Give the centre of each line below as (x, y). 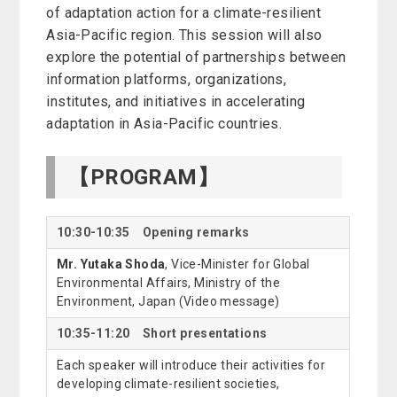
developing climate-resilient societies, (168, 384)
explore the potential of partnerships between (196, 58)
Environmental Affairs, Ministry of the (168, 283)
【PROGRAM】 (144, 178)
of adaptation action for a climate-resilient (184, 13)
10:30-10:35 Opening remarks (153, 233)
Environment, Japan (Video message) (168, 302)
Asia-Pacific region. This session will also (184, 35)
